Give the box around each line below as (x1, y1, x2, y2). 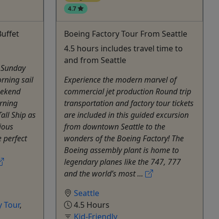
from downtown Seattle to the (64, 121, 165, 132)
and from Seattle (64, 54, 126, 66)
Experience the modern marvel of (64, 74, 176, 85)
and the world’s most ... (64, 168, 145, 179)
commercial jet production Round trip (64, 86, 191, 97)
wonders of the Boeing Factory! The (64, 132, 184, 144)
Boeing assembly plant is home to (64, 144, 179, 155)
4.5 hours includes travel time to (64, 43, 183, 54)
